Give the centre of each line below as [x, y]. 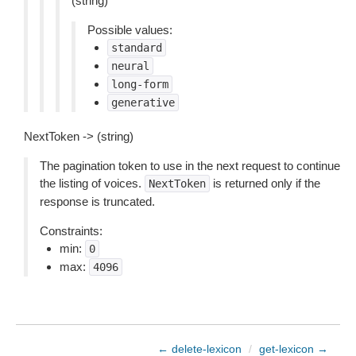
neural [130, 66]
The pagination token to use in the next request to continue [190, 166]
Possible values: [130, 30]
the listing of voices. [92, 183]
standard [137, 48]
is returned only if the [265, 183]
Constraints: [71, 231]
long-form [140, 84]
